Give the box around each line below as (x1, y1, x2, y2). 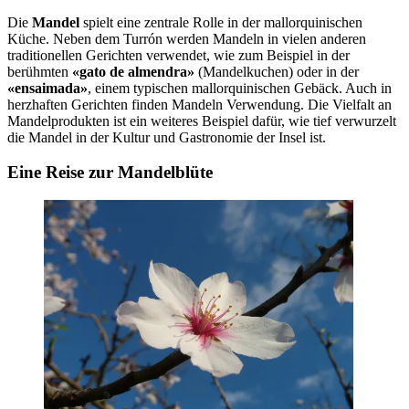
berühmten (7, 63, 72, 79)
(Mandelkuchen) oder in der (194, 63, 359, 79)
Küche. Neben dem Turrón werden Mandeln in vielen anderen (7, 30, 366, 47)
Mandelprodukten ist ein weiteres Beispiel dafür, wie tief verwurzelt (7, 112, 396, 129)
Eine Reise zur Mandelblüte (7, 163, 213, 183)
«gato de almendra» (72, 63, 194, 79)
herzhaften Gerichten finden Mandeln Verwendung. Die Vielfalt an (7, 96, 392, 112)
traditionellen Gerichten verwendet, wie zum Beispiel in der (7, 47, 350, 63)
